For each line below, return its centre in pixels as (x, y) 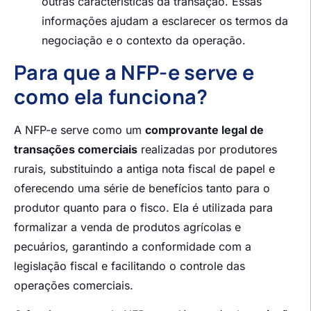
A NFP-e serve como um (79, 130)
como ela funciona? (111, 97)
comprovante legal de (204, 130)
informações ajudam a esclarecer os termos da (165, 21)
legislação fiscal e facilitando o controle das (129, 266)
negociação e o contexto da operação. (144, 41)
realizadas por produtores (207, 150)
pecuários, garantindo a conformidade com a (133, 247)
